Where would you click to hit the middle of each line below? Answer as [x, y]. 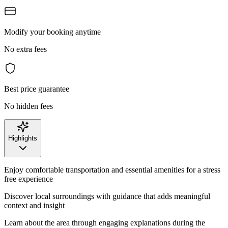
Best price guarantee [37, 89]
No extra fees [25, 49]
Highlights [23, 138]
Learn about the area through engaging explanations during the [105, 222]
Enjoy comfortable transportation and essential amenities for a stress [112, 169]
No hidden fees [28, 106]
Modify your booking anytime [52, 32]
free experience [28, 179]
